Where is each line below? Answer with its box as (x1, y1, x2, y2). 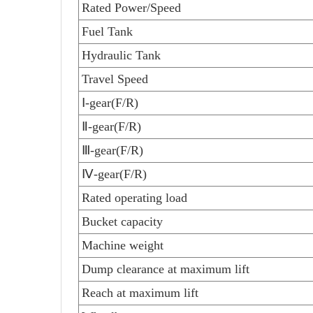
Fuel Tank (82, 24, 133, 39)
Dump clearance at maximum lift (82, 262, 249, 277)
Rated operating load (82, 191, 187, 205)
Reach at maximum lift (82, 286, 198, 300)
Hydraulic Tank (82, 48, 161, 63)
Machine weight (82, 238, 163, 253)
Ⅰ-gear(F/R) (82, 96, 138, 110)
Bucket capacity (82, 214, 163, 229)
